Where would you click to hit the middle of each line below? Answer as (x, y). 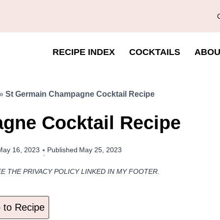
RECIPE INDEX (84, 52)
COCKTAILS (154, 52)
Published (63, 150)
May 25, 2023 (101, 150)
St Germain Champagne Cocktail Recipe (80, 94)
